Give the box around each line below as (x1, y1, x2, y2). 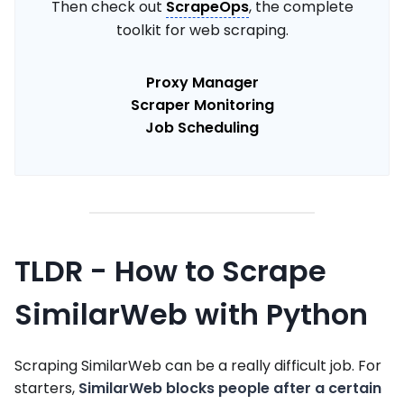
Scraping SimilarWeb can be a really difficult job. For (14, 355, 381, 377)
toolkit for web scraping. (115, 20, 289, 41)
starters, (14, 378, 78, 399)
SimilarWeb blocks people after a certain (78, 378, 381, 399)
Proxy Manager (145, 72, 259, 94)
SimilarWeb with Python (14, 294, 368, 335)
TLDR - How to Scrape (14, 251, 326, 292)
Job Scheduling (145, 117, 259, 139)
